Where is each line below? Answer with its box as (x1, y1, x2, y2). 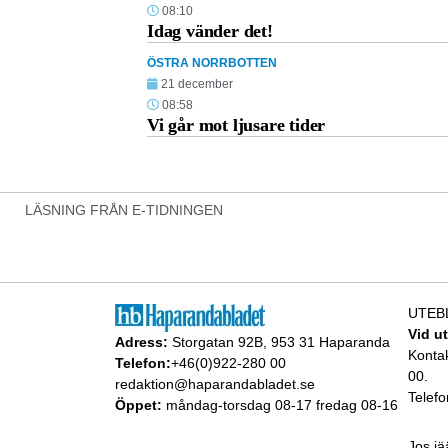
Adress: (114, 333, 168, 350)
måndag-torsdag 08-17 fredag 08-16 (161, 396, 398, 413)
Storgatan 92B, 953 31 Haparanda (167, 333, 390, 350)
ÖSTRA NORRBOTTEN (147, 56, 277, 71)
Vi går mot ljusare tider (147, 115, 326, 136)
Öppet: (114, 396, 162, 413)
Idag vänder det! (147, 21, 273, 42)
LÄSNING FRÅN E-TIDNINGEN (25, 202, 223, 219)
